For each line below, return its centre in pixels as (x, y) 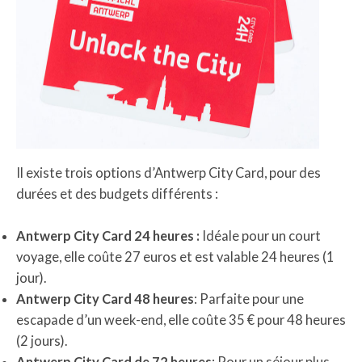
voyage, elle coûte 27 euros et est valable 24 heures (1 (175, 256)
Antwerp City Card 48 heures (105, 298)
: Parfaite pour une (249, 298)
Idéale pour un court (260, 235)
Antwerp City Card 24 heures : (108, 235)
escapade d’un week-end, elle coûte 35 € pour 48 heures (181, 319)
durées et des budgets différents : (117, 193)
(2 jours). (42, 340)
